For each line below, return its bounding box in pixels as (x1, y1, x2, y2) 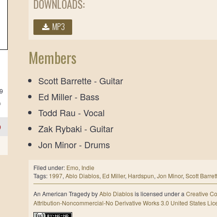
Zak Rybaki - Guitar (38, 122, 114, 135)
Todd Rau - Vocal (38, 106, 105, 119)
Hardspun (128, 171, 155, 180)
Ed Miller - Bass (38, 90, 100, 103)
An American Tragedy (33, 189, 91, 198)
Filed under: (33, 163, 67, 171)
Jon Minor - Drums (38, 138, 110, 151)
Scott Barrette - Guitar (38, 74, 124, 87)
